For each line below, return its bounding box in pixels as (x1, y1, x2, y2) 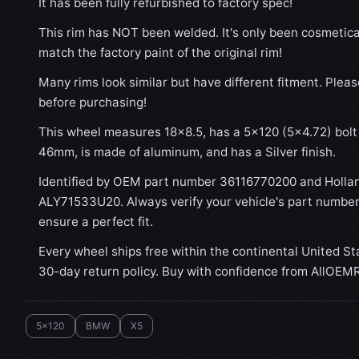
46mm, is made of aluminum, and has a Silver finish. (38, 144, 336, 159)
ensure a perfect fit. (38, 214, 153, 229)
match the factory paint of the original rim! (38, 45, 282, 60)
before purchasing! (38, 95, 147, 110)
